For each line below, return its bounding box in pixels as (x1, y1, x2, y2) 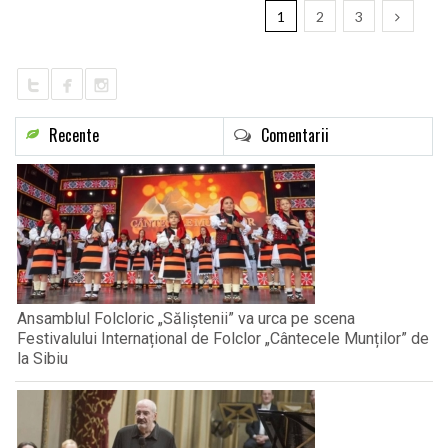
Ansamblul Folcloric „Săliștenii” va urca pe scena (17, 309, 355, 329)
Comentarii (261, 123, 329, 148)
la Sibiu (17, 349, 68, 369)
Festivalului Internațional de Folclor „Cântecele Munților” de (17, 329, 429, 349)
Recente (49, 123, 99, 148)
